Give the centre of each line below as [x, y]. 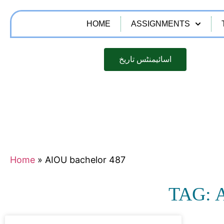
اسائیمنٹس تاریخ [145, 59]
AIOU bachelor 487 [85, 160]
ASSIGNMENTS [161, 24]
